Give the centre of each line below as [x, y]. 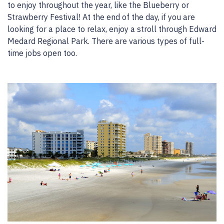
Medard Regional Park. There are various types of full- [106, 41]
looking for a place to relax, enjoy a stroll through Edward [112, 29]
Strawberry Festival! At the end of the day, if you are [101, 17]
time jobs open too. [42, 53]
